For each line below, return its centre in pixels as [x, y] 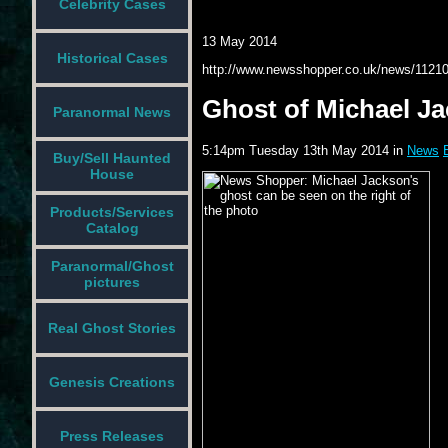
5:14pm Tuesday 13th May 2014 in [304, 150]
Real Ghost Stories [112, 328]
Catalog [112, 228]
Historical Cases [112, 58]
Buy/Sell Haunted [112, 158]
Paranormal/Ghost [112, 266]
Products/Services [112, 212]
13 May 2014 [239, 41]
